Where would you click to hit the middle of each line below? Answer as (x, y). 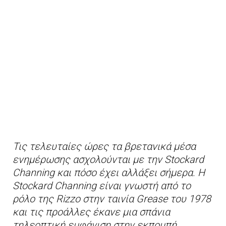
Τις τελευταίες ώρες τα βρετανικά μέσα (104, 147)
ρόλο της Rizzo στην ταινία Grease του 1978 (112, 199)
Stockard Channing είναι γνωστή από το (102, 186)
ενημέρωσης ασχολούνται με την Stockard (108, 160)
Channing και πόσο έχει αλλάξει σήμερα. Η (109, 173)
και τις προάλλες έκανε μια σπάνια (91, 212)
